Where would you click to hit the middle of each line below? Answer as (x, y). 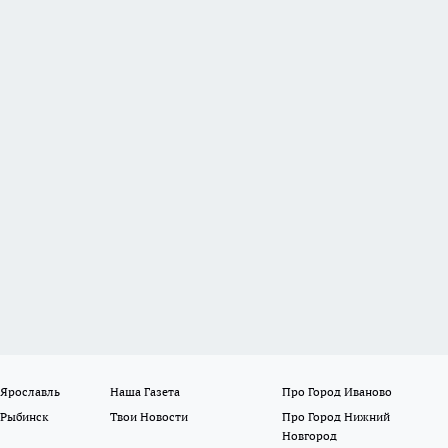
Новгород (309, 436)
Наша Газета (145, 392)
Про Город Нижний (335, 417)
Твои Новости (149, 417)
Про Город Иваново (336, 392)
